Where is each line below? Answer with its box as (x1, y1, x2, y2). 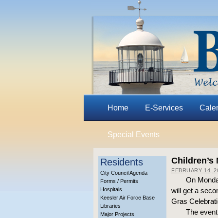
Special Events (107, 130, 160, 139)
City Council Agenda (100, 170, 147, 176)
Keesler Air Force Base (100, 195, 155, 200)
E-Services (145, 104, 183, 112)
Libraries (100, 203, 121, 209)
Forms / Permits (100, 178, 138, 184)
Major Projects (100, 211, 134, 217)
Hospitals (100, 186, 122, 192)
